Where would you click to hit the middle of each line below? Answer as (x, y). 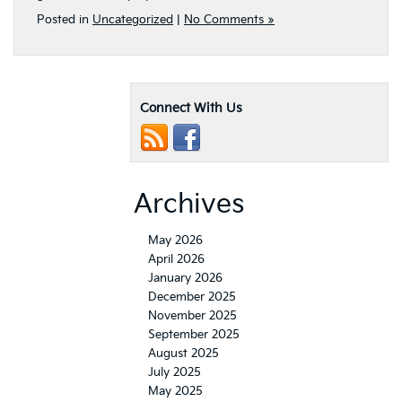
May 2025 (175, 391)
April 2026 (176, 259)
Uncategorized (133, 19)
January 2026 (185, 278)
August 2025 (184, 353)
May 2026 (175, 240)
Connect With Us (191, 108)
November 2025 (192, 315)
